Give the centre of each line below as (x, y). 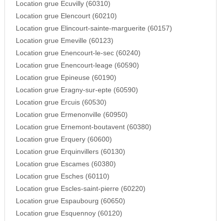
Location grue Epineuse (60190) (66, 78)
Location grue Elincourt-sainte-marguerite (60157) (94, 29)
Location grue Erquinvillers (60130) (70, 152)
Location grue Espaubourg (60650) (70, 201)
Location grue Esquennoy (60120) (69, 214)
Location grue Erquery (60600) (64, 140)
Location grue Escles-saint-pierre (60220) (80, 189)
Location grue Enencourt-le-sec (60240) (78, 53)
